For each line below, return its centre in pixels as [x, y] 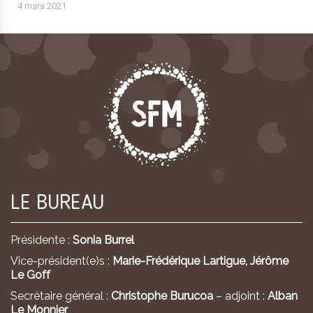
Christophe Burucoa [162, 296]
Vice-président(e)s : [61, 261]
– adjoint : [240, 296]
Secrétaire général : [61, 296]
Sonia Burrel [103, 240]
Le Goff [30, 275]
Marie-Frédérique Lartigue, [181, 261]
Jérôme [269, 261]
